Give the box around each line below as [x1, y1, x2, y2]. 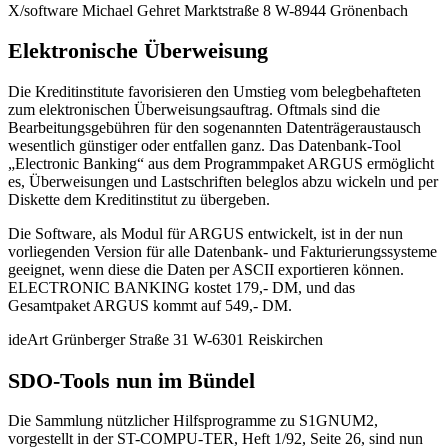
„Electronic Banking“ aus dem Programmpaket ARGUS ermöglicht [8, 154, 434, 172]
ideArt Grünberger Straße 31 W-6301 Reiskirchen [8, 330, 323, 348]
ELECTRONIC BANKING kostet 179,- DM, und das [8, 278, 355, 296]
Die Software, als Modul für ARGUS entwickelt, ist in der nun [8, 224, 403, 242]
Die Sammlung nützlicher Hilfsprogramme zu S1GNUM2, [8, 412, 378, 430]
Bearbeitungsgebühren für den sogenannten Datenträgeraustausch [8, 118, 421, 136]
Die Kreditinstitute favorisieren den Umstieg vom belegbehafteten [8, 82, 421, 100]
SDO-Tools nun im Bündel [8, 367, 255, 393]
